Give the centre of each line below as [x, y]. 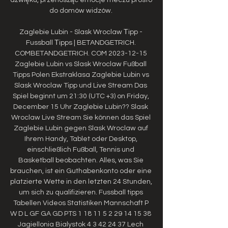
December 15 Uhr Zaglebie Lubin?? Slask [81, 107]
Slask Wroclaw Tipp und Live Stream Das [81, 85]
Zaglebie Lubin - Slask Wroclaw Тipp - [81, 32]
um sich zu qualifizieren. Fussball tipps [81, 192]
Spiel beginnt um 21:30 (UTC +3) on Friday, [81, 96]
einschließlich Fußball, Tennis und [81, 149]
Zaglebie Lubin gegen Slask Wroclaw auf [81, 128]
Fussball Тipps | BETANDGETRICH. [81, 42]
